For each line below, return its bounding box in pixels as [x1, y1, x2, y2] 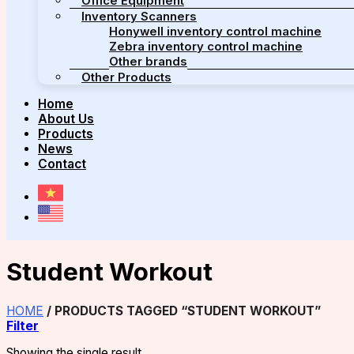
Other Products [81, 70, 171, 85]
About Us [38, 111, 94, 127]
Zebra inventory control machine [109, 39, 303, 54]
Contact [38, 156, 86, 172]
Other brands [109, 54, 187, 69]
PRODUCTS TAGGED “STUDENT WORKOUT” [51, 303, 321, 318]
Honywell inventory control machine [109, 24, 322, 39]
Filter [6, 318, 39, 333]
